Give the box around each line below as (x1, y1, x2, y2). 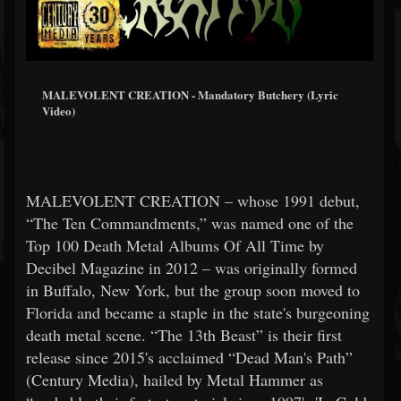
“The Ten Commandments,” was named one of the (26, 211, 354, 234)
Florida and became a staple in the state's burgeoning (26, 301, 370, 323)
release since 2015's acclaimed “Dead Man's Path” (26, 346, 353, 368)
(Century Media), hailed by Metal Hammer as (26, 368, 323, 390)
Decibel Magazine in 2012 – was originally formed (26, 256, 357, 278)
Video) (42, 102, 75, 120)
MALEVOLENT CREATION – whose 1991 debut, (26, 189, 360, 211)
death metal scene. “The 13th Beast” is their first (26, 323, 342, 346)
